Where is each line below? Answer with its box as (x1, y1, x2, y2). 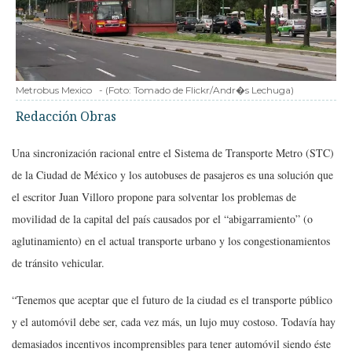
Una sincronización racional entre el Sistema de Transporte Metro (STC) (12, 145, 334, 160)
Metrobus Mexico (16, 83, 92, 96)
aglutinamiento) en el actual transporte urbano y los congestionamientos (12, 233, 330, 248)
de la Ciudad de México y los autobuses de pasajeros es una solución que (12, 167, 333, 182)
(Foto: (105, 83, 134, 96)
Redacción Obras (16, 107, 116, 125)
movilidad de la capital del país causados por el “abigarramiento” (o (12, 211, 313, 226)
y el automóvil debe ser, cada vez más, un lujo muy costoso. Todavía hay (12, 313, 335, 329)
